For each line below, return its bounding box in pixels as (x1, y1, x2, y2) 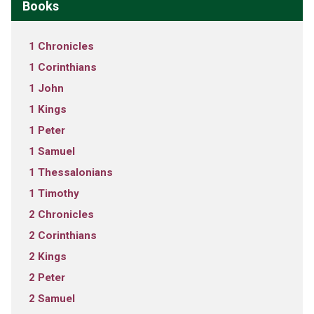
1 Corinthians (28, 60, 97, 74)
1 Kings (28, 102, 67, 116)
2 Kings (28, 250, 67, 263)
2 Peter (28, 271, 65, 284)
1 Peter (28, 123, 65, 137)
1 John (28, 81, 64, 95)
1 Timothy (28, 186, 79, 200)
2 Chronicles (28, 207, 94, 221)
